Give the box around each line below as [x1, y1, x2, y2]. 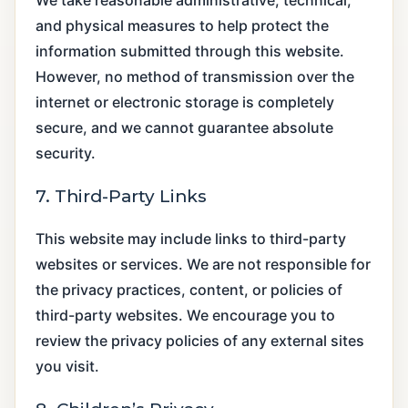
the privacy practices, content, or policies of [36, 280, 342, 299]
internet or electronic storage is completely [36, 92, 334, 111]
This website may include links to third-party [36, 229, 346, 248]
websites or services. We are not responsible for [36, 254, 371, 273]
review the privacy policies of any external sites [36, 331, 364, 350]
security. [36, 143, 96, 162]
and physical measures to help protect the [36, 15, 329, 35]
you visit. [36, 356, 99, 375]
